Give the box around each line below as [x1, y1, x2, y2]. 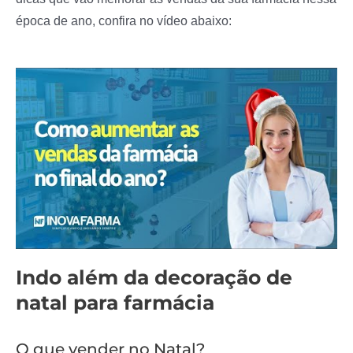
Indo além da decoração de [16, 265, 292, 289]
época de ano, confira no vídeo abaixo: [16, 13, 235, 28]
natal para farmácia [16, 290, 214, 314]
